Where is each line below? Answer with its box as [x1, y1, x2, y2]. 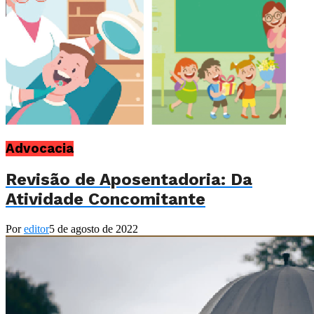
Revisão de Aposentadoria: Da [6, 170, 252, 190]
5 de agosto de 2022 [49, 223, 138, 235]
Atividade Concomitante [6, 189, 205, 210]
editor [24, 223, 49, 235]
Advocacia [6, 140, 74, 156]
